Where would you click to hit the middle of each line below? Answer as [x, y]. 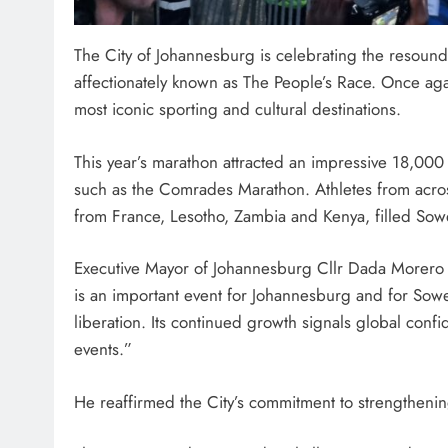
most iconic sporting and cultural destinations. [237, 109]
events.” [103, 349]
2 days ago [268, 242]
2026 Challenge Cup [304, 211]
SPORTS [242, 107]
